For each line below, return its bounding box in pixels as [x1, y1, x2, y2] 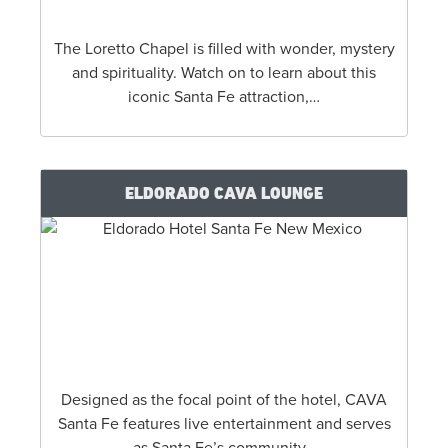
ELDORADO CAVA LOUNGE [125, 182, 323, 203]
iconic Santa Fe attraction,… [128, 86, 320, 107]
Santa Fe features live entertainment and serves [57, 413, 391, 434]
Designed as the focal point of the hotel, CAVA [61, 389, 387, 410]
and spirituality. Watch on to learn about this [72, 62, 376, 83]
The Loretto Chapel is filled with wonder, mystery [53, 38, 395, 59]
